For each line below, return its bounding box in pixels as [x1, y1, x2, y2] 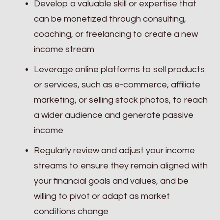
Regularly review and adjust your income [34, 146, 195, 156]
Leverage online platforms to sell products [34, 65, 205, 75]
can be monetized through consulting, [34, 14, 186, 24]
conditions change [34, 207, 109, 217]
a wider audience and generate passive [34, 110, 193, 120]
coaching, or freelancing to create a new [34, 29, 198, 39]
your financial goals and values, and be [34, 176, 189, 186]
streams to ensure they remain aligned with [34, 161, 208, 171]
